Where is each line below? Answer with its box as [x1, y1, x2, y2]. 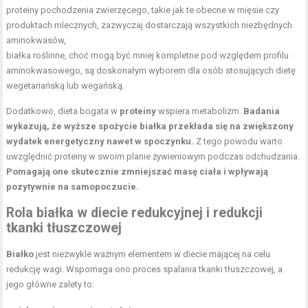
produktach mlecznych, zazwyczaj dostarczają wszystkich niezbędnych [6, 19, 293, 30]
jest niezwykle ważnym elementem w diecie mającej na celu [34, 248, 271, 259]
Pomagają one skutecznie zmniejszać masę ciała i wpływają [6, 166, 269, 177]
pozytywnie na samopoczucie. [6, 181, 140, 192]
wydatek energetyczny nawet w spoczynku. [6, 135, 195, 146]
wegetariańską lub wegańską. [6, 80, 125, 91]
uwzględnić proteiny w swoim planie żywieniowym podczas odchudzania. [6, 151, 300, 162]
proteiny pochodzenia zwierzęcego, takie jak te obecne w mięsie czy [6, 4, 280, 15]
